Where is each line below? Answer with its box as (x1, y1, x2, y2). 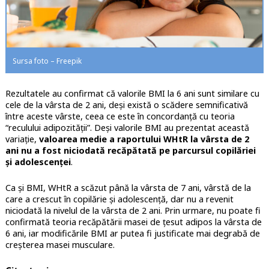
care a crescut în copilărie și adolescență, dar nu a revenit (5, 193, 234, 205)
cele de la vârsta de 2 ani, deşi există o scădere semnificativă (5, 99, 248, 111)
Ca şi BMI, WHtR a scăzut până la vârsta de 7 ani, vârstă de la (5, 182, 251, 194)
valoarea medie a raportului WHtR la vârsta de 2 (36, 133, 249, 145)
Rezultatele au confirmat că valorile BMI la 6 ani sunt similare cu (5, 88, 259, 100)
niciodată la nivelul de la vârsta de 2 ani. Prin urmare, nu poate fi (5, 205, 261, 217)
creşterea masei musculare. (5, 239, 115, 251)
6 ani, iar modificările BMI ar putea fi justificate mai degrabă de (5, 228, 260, 240)
